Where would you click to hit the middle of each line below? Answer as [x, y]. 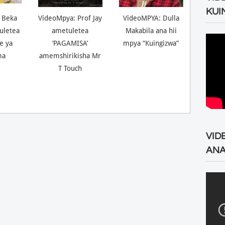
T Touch [70, 69]
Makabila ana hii [151, 31]
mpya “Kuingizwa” [151, 43]
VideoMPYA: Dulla [151, 18]
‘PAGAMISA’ [70, 43]
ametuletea [70, 31]
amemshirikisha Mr [70, 56]
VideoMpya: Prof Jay [70, 18]
